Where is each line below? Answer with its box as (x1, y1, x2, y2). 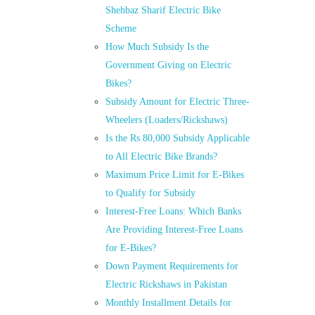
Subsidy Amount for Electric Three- (105, 96, 250, 108)
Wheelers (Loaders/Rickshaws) (105, 115, 229, 126)
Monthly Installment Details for (105, 297, 232, 309)
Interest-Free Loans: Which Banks (105, 206, 242, 217)
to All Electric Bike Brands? (105, 151, 218, 162)
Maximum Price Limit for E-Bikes (105, 169, 245, 181)
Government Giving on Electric (105, 60, 232, 71)
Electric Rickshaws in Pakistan (105, 279, 228, 290)
